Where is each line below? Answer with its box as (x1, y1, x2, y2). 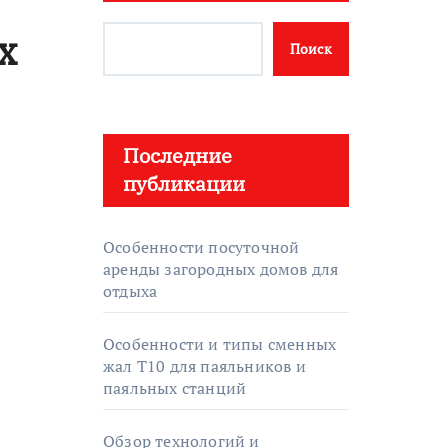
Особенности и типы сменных (103, 333, 337, 355)
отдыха (103, 280, 158, 302)
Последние (123, 142, 232, 169)
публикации (123, 170, 245, 197)
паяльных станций (103, 377, 247, 399)
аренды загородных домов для (103, 258, 339, 280)
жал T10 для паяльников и (103, 355, 306, 377)
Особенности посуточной (103, 236, 300, 258)
